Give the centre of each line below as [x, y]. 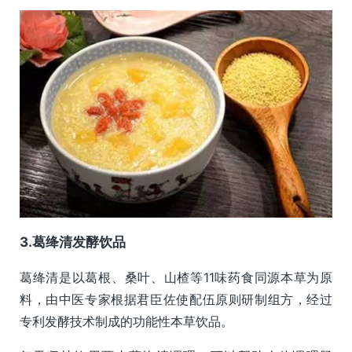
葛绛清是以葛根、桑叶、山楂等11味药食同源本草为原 [176, 277]
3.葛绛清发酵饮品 [73, 242]
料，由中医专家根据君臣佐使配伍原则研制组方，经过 [176, 299]
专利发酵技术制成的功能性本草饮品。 [126, 321]
